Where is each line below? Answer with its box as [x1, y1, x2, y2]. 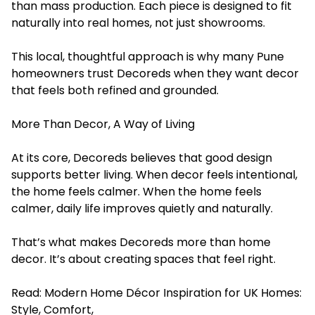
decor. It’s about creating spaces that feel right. [11, 250, 276, 267]
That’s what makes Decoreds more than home [11, 233, 271, 250]
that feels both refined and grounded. [11, 82, 219, 98]
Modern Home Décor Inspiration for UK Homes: [44, 284, 302, 301]
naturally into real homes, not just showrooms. [11, 14, 265, 31]
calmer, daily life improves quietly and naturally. [11, 200, 273, 217]
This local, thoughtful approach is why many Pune [11, 48, 284, 65]
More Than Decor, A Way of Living [11, 115, 195, 132]
